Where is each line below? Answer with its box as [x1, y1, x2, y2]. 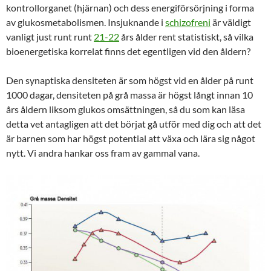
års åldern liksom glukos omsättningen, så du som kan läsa [6, 103, 245, 115]
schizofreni [165, 16, 211, 28]
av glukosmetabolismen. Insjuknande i [6, 16, 165, 28]
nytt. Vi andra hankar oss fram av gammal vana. [6, 146, 200, 158]
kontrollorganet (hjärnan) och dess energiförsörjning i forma [6, 1, 254, 13]
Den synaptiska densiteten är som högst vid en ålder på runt [6, 74, 253, 86]
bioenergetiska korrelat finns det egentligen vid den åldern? [6, 45, 250, 57]
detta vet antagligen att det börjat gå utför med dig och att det [6, 117, 261, 129]
